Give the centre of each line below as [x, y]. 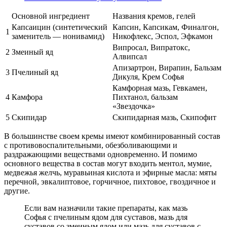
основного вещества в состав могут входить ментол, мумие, [108, 164]
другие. [17, 191]
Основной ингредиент [51, 16]
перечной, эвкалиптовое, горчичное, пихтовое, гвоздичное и [110, 182]
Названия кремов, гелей [154, 16]
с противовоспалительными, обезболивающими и [91, 145]
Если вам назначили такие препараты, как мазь [106, 208]
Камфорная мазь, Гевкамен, [160, 88]
